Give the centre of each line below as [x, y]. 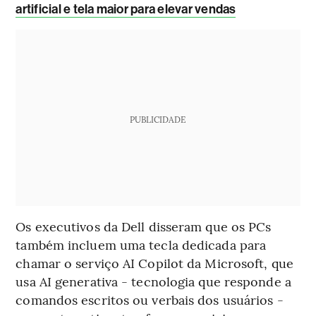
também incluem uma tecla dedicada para [141, 245]
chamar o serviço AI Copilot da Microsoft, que [154, 263]
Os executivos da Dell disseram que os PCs [144, 226]
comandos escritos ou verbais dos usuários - [150, 300]
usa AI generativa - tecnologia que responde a [153, 281]
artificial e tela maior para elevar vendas [126, 10]
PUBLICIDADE [158, 120]
